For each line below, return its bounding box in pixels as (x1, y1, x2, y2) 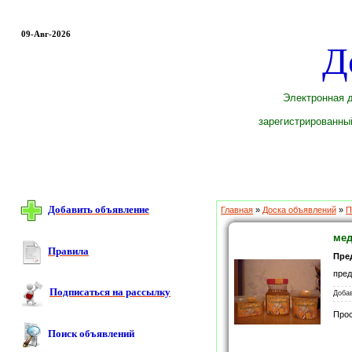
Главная (221, 205, 253, 215)
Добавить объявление (48, 203, 149, 216)
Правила (48, 244, 89, 257)
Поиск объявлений (48, 328, 134, 340)
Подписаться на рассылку (49, 286, 170, 299)
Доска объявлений (262, 205, 336, 215)
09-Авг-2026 (20, 29, 71, 38)
